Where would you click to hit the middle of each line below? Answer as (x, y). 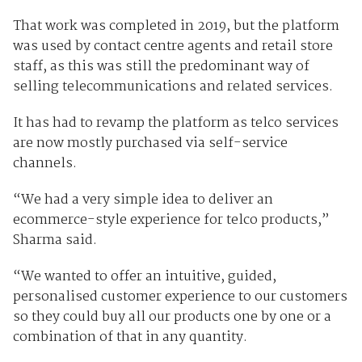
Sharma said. (55, 241)
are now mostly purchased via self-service (150, 144)
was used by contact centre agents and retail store (173, 47)
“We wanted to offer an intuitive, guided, (144, 277)
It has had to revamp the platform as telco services (175, 124)
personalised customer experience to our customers (180, 297)
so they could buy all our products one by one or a (172, 318)
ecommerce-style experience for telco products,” (171, 221)
